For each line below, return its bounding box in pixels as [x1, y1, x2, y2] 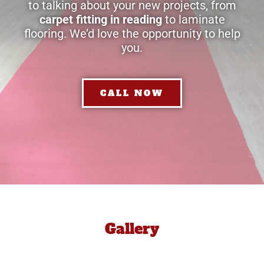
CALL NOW [100, 87, 164, 99]
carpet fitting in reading [39, 12, 162, 27]
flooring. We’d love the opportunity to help [24, 26, 240, 41]
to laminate [161, 12, 225, 27]
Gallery [105, 219, 159, 239]
